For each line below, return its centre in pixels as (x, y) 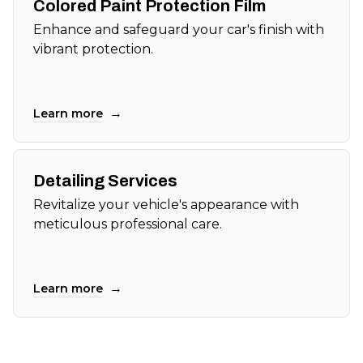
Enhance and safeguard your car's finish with (179, 30)
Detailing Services (105, 181)
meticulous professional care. (128, 224)
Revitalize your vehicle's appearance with (166, 205)
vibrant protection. (93, 49)
